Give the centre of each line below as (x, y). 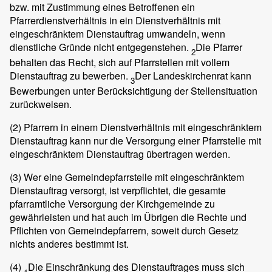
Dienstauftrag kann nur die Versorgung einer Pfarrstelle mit (135, 141)
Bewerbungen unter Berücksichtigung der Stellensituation (134, 91)
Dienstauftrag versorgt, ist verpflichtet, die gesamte (118, 191)
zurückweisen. (41, 104)
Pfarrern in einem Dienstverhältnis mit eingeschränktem (141, 127)
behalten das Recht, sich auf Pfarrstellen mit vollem (120, 62)
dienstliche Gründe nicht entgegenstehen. (100, 47)
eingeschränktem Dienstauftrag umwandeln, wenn (117, 33)
